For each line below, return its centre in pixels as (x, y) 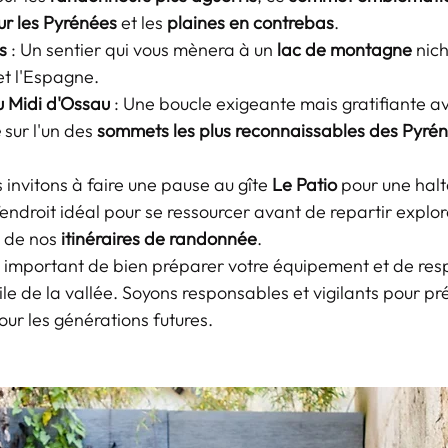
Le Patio (304, 184)
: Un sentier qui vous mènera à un (142, 49)
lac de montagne (344, 49)
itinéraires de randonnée (159, 238)
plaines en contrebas (250, 22)
